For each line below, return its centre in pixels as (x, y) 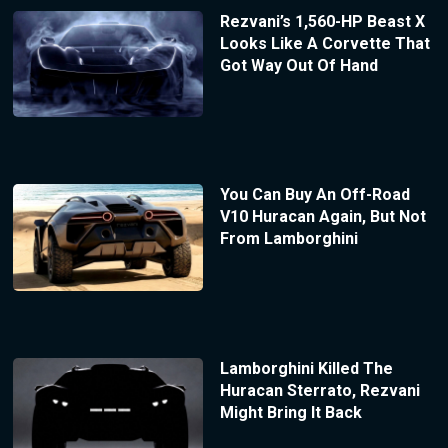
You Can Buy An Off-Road (314, 195)
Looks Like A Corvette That (324, 43)
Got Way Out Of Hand (298, 65)
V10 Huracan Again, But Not (322, 217)
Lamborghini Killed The (306, 369)
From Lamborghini (288, 239)
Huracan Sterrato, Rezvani (319, 391)
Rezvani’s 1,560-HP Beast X (322, 21)
